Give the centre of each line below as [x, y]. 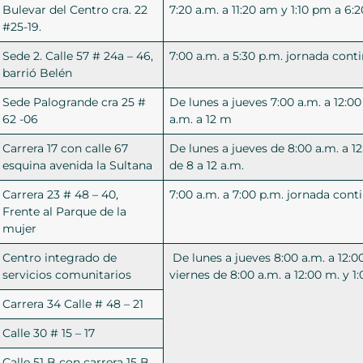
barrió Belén [38, 73]
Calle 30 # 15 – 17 [49, 333]
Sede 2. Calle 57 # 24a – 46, [78, 56]
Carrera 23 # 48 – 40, [61, 195]
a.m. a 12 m [201, 120]
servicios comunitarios [67, 275]
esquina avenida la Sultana [78, 166]
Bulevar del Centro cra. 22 [75, 10]
